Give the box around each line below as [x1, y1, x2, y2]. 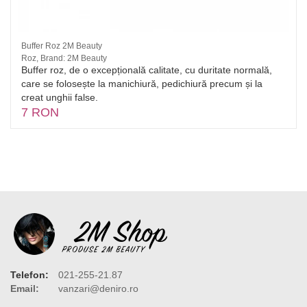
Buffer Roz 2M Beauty [21, 41, 102, 51]
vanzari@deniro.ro [58, 283, 138, 295]
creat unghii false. [21, 92, 98, 103]
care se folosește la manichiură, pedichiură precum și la [21, 78, 262, 90]
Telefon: [10, 269, 49, 281]
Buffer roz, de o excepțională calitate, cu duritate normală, [21, 64, 272, 76]
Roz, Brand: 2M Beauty [21, 53, 107, 64]
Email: [10, 283, 39, 295]
